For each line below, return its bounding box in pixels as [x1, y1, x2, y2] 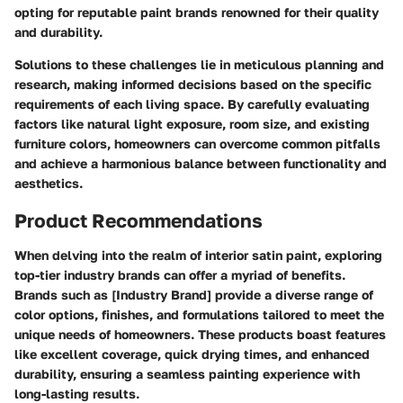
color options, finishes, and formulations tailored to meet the [14, 306, 384, 322]
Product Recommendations [14, 209, 263, 232]
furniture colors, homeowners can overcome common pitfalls [14, 136, 381, 151]
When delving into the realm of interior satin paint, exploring [14, 246, 382, 263]
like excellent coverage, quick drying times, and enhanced [14, 345, 370, 362]
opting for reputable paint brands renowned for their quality [14, 4, 379, 20]
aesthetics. [14, 175, 83, 191]
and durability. [14, 24, 103, 40]
